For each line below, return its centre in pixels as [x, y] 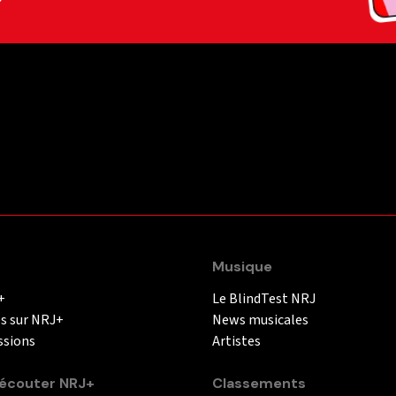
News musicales [260, 320]
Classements [259, 383]
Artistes [236, 341]
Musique [242, 266]
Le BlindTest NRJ [264, 298]
